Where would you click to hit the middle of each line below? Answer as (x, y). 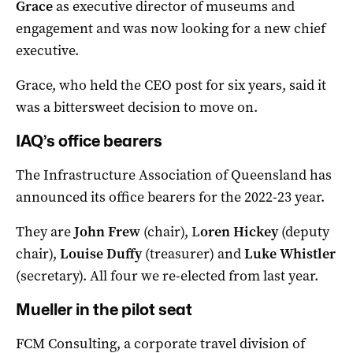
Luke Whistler (288, 254)
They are (43, 232)
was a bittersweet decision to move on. (137, 108)
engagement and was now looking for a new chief (171, 29)
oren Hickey (239, 232)
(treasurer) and (191, 254)
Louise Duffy (101, 254)
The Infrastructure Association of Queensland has (174, 175)
